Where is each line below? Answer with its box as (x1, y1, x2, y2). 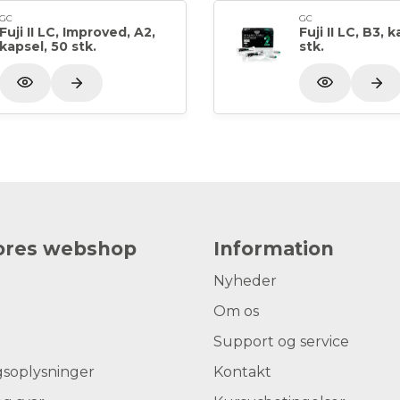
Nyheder (213, 271, 277, 289)
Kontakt (213, 362, 271, 380)
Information (213, 237, 334, 260)
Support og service (213, 332, 349, 350)
